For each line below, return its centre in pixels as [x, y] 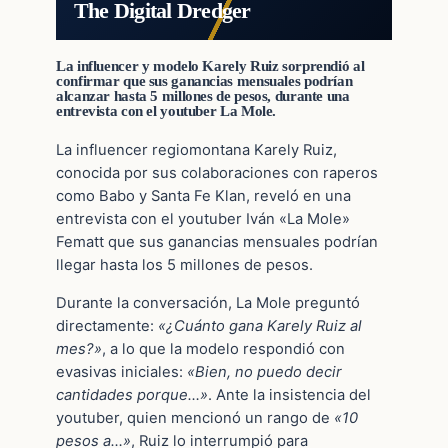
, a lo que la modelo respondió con [223, 348]
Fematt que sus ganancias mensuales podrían [217, 241]
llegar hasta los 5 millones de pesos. [184, 264]
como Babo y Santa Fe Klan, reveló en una [203, 195]
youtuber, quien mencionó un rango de [195, 417]
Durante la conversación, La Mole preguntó [208, 302]
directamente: [107, 325]
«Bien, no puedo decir [264, 371]
